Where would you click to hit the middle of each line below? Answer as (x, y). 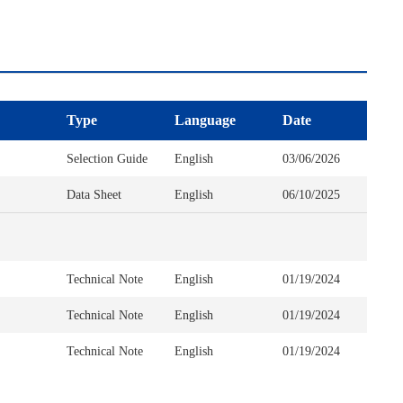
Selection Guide (107, 158)
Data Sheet (94, 194)
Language (205, 120)
